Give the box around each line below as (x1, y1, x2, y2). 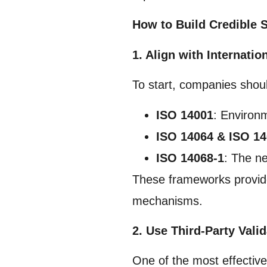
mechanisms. (132, 194, 203, 207)
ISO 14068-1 (156, 151, 224, 164)
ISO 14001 (156, 108, 213, 122)
